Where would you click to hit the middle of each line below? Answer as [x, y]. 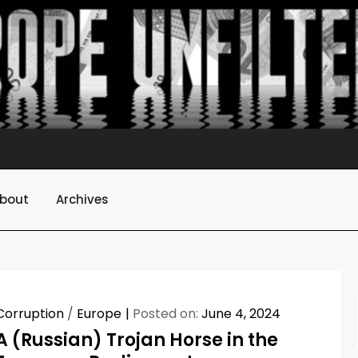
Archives [82, 199]
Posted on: [167, 313]
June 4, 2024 [241, 313]
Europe [99, 313]
